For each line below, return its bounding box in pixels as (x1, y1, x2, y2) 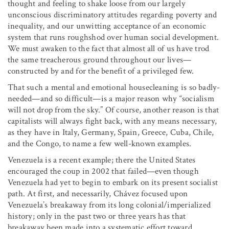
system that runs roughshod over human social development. (8, 31, 219, 43)
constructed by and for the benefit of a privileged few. (8, 65, 194, 77)
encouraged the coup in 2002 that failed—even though (8, 165, 199, 177)
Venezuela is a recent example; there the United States (8, 154, 196, 166)
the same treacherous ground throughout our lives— (8, 54, 192, 65)
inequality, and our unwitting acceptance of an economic (8, 20, 207, 32)
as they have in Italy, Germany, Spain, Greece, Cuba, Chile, (8, 126, 214, 138)
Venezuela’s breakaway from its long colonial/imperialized (8, 199, 211, 211)
